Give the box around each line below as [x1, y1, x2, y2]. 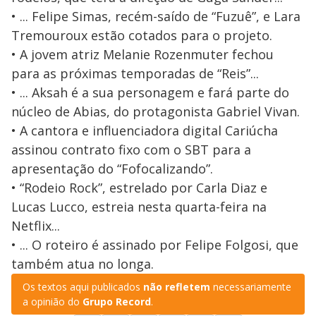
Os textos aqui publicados [23, 280, 143, 294]
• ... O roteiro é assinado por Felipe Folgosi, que [11, 236, 298, 254]
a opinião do [23, 295, 80, 309]
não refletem [143, 280, 210, 294]
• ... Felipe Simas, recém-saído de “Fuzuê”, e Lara [11, 8, 300, 25]
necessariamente [210, 280, 291, 294]
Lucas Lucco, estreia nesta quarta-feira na [11, 198, 267, 216]
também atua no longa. [11, 255, 154, 273]
